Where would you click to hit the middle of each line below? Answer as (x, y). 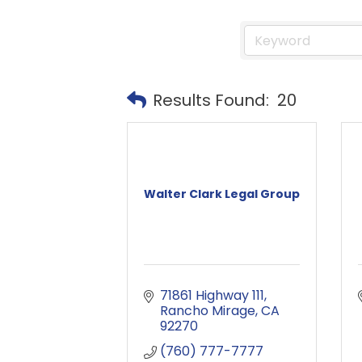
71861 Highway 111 (212, 295)
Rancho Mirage (208, 311)
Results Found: (211, 100)
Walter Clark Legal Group (222, 194)
